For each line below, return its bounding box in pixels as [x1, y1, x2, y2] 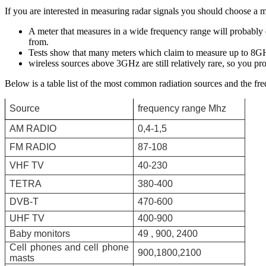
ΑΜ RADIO [9, 123, 57, 134]
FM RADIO [9, 142, 56, 152]
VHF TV [9, 160, 45, 170]
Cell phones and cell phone [9, 242, 129, 252]
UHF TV [9, 213, 45, 223]
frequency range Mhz [138, 103, 227, 113]
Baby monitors [9, 229, 71, 239]
